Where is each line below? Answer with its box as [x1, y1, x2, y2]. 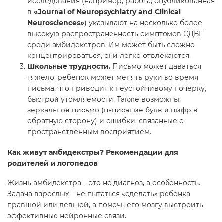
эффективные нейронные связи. [7, 211, 126, 221]
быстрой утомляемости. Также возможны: [27, 95, 181, 104]
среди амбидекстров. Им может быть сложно [27, 40, 195, 50]
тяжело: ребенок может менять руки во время [27, 73, 198, 82]
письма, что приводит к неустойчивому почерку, [27, 84, 206, 93]
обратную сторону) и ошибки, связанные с [27, 116, 183, 126]
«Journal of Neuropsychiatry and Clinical [34, 7, 181, 17]
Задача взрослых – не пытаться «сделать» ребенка [7, 189, 190, 199]
